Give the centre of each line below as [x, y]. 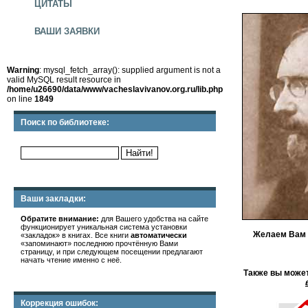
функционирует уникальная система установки [104, 227]
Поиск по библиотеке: [65, 122]
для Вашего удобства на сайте [154, 219]
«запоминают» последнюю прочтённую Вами [99, 243]
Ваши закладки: [53, 199]
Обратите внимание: [60, 219]
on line [21, 99]
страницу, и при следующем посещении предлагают [112, 252]
